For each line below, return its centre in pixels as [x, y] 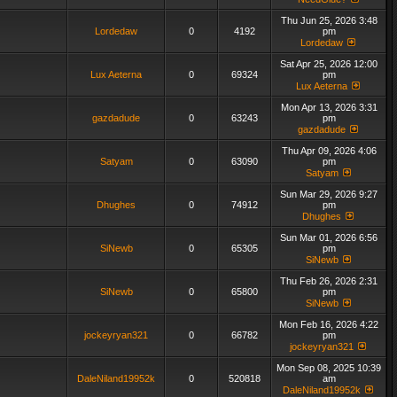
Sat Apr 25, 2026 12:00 [329, 64]
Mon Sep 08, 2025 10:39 [329, 368]
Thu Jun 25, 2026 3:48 [329, 20]
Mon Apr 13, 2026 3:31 [329, 107]
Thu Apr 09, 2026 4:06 [329, 151]
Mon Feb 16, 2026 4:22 [329, 324]
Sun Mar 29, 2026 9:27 [329, 194]
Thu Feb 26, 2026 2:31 [329, 281]
